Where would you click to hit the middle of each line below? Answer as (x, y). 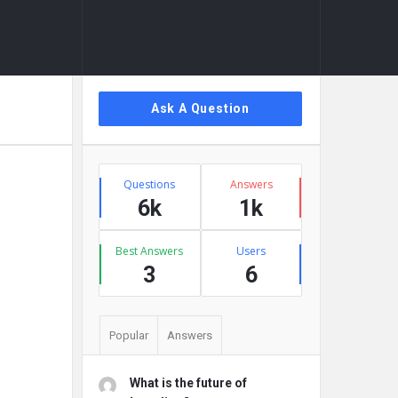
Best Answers (150, 251)
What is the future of (188, 383)
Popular (129, 335)
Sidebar (110, 90)
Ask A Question (200, 108)
